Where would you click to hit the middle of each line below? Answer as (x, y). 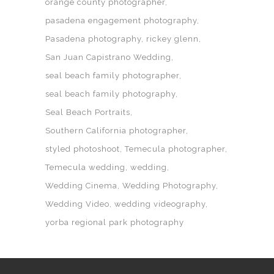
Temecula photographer (175, 149)
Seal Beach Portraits (88, 112)
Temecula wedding (85, 167)
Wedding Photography (169, 186)
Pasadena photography (93, 39)
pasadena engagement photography (121, 20)
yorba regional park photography (115, 222)
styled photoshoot (83, 149)
